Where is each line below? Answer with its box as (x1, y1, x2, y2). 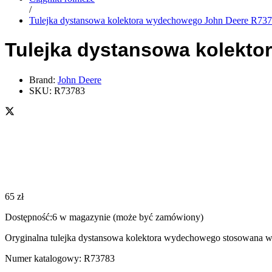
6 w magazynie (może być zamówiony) (52, 211, 203, 222)
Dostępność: (5, 211, 52, 222)
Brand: (29, 74, 58, 85)
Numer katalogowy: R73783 (5, 253, 115, 263)
